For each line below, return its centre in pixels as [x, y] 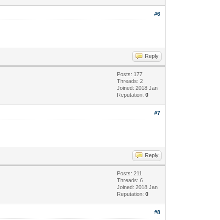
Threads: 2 [130, 81]
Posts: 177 [130, 74]
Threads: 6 [130, 180]
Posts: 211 [130, 173]
